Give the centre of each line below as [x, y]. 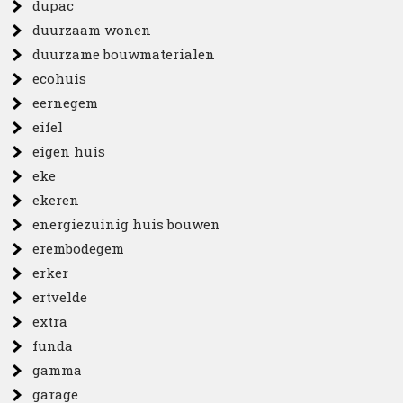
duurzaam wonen [92, 30]
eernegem [66, 103]
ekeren [56, 200]
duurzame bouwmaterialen [124, 54]
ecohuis [60, 78]
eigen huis [69, 151]
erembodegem [79, 248]
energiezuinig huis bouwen [127, 224]
